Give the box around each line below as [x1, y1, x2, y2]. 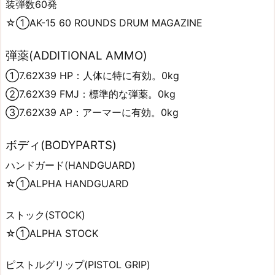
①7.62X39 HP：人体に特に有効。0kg [6, 69, 179, 82]
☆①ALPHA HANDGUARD [6, 177, 129, 190]
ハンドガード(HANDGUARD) [6, 158, 136, 171]
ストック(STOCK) [6, 208, 85, 221]
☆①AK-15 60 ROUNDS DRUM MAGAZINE [6, 17, 203, 29]
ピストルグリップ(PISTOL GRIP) [6, 258, 150, 271]
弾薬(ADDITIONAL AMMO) [6, 48, 147, 63]
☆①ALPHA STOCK [6, 227, 98, 239]
